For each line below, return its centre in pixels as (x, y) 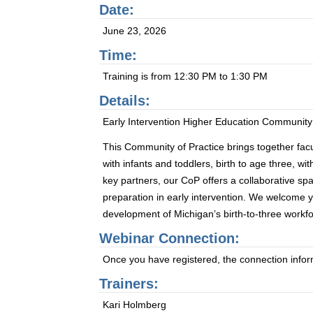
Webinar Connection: (170, 238)
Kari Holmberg (135, 305)
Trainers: (129, 284)
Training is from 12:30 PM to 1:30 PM (185, 76)
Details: (125, 101)
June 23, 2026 (135, 31)
